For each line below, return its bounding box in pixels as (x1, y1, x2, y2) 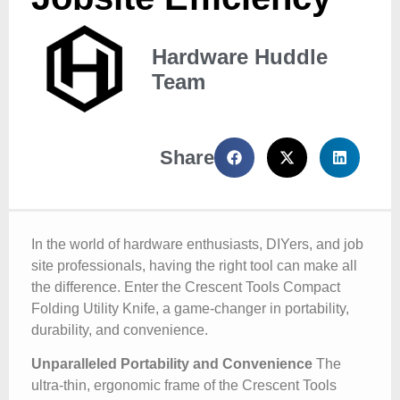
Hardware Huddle (152, 44, 328, 69)
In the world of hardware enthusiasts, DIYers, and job (31, 237, 363, 252)
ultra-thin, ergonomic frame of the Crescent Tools (31, 378, 337, 394)
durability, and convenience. (31, 322, 208, 337)
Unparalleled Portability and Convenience (31, 356, 312, 372)
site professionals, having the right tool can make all (31, 258, 357, 273)
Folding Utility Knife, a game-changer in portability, (31, 301, 349, 316)
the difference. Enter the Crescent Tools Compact (31, 279, 340, 295)
